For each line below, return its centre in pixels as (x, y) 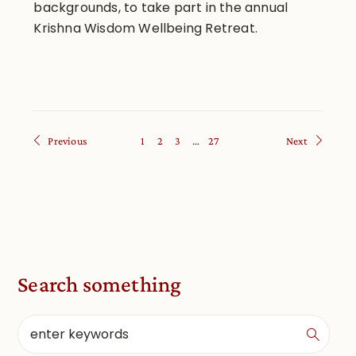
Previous (68, 141)
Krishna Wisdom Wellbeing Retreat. (146, 29)
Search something (100, 284)
